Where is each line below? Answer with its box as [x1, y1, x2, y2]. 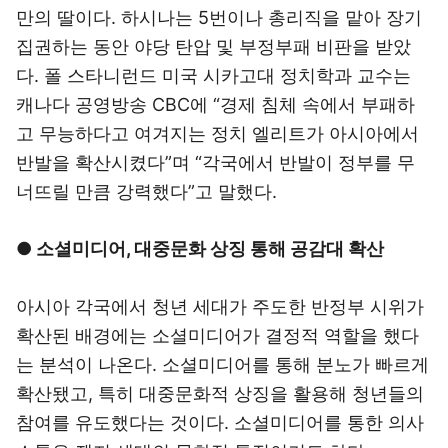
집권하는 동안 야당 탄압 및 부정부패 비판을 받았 [16, 36, 411, 57]
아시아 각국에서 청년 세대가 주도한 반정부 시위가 [16, 296, 424, 317]
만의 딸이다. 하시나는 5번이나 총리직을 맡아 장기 [16, 7, 422, 28]
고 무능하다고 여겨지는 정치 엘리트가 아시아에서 [16, 123, 419, 144]
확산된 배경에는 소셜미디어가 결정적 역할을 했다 [16, 325, 419, 346]
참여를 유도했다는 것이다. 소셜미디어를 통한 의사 [16, 412, 424, 433]
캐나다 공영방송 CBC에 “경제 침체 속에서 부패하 [16, 94, 415, 115]
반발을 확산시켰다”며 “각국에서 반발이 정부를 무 [16, 152, 415, 173]
